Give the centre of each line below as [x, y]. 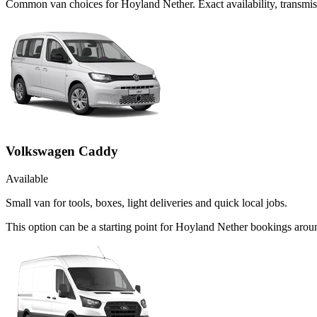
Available [27, 179]
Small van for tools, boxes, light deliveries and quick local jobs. [146, 203]
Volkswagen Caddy [62, 151]
